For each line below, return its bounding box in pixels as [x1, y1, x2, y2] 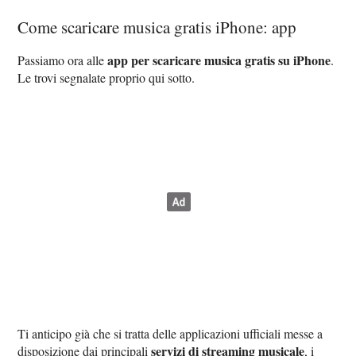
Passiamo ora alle [17, 51, 108, 68]
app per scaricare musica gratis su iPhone [107, 50, 331, 69]
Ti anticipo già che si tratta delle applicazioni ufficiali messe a [17, 324, 323, 342]
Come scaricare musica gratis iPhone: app [17, 15, 297, 38]
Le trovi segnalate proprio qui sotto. [17, 68, 195, 86]
